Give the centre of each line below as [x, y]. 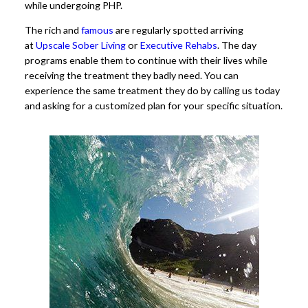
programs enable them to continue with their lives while [146, 60]
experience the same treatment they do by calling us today [152, 91]
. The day [237, 45]
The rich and [53, 30]
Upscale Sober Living [81, 45]
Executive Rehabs [179, 45]
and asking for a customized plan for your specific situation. [154, 106]
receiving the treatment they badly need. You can [132, 76]
